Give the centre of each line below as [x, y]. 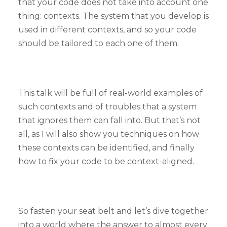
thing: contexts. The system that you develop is [113, 16]
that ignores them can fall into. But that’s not [109, 120]
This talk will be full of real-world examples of [110, 93]
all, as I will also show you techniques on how [109, 134]
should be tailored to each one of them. [99, 43]
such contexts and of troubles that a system [107, 106]
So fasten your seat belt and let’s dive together [113, 211]
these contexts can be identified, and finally [106, 147]
